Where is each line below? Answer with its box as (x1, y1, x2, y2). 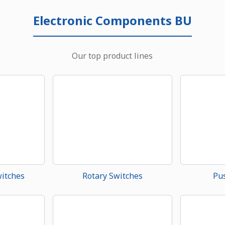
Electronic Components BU (33, 12, 192, 29)
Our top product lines (72, 50, 153, 61)
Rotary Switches (82, 170, 143, 181)
